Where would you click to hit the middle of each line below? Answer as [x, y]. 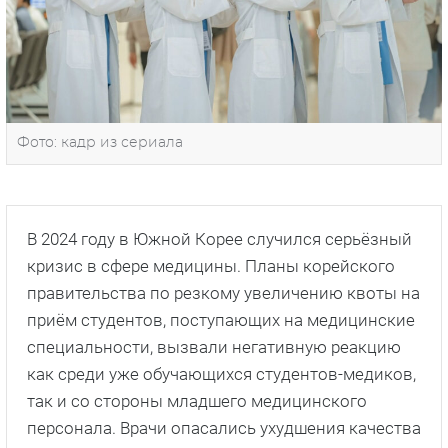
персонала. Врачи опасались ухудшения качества [224, 428]
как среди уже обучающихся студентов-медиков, [221, 374]
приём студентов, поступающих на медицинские [221, 320]
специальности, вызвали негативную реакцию [214, 347]
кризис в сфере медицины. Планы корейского [211, 266]
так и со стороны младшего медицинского [197, 401]
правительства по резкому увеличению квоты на [223, 293]
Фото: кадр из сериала [100, 143]
